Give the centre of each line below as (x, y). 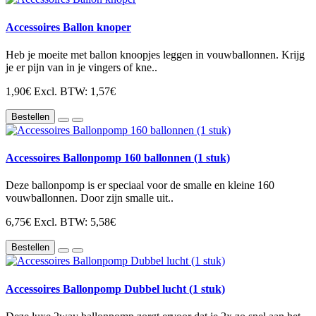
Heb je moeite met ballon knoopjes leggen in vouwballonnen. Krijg (155, 54)
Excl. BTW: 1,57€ (75, 91)
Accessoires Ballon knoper (68, 27)
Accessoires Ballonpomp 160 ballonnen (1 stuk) (118, 158)
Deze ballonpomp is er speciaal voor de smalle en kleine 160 (140, 186)
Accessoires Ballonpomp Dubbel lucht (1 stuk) (115, 288)
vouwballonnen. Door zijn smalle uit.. (90, 198)
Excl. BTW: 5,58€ (75, 222)
